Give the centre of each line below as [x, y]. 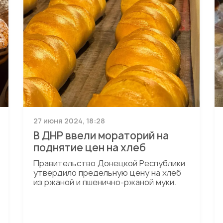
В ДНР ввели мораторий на [101, 136]
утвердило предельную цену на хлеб [108, 173]
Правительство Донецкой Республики [110, 163]
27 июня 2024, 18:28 [69, 121]
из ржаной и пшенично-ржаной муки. [105, 182]
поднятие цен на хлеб [90, 148]
